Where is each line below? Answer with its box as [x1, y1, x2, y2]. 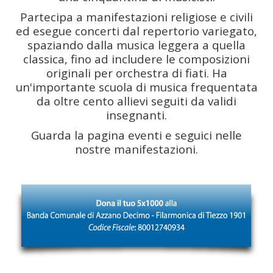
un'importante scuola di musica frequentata [15, 79, 258, 94]
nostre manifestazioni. [75, 141, 198, 157]
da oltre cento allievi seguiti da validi [37, 93, 236, 108]
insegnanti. [106, 107, 167, 122]
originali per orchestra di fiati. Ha [46, 65, 227, 80]
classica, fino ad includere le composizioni [23, 51, 250, 66]
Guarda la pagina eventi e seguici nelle [31, 127, 242, 143]
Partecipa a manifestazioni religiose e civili [20, 9, 253, 24]
